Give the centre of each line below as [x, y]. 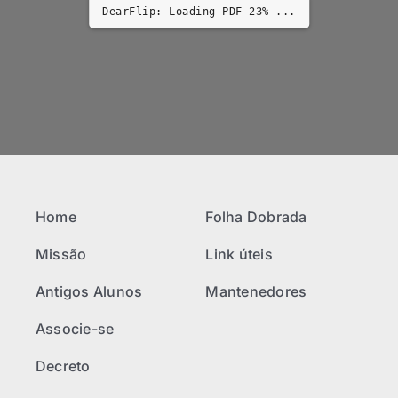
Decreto [63, 366]
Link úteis [239, 254]
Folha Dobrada [256, 217]
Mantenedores [256, 291]
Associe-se [75, 329]
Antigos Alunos [89, 291]
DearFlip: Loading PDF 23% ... [199, 12]
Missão [61, 254]
